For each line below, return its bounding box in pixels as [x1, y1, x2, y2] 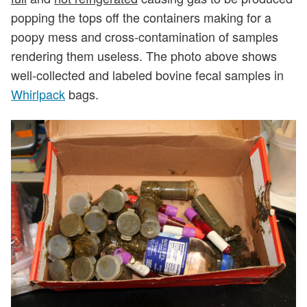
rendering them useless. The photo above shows [11, 47, 277, 65]
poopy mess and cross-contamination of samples [11, 27, 278, 46]
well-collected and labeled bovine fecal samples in [11, 66, 284, 84]
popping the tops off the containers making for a [11, 8, 271, 27]
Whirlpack [11, 85, 65, 103]
